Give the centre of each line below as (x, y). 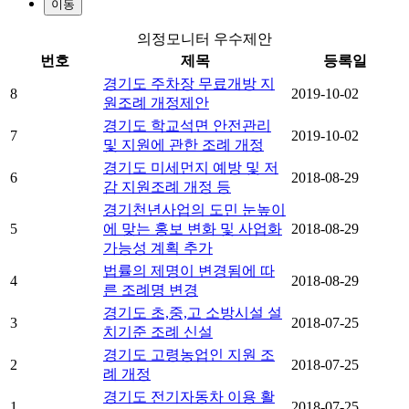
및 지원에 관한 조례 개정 (184, 145)
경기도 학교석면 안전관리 (187, 126)
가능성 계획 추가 (158, 248)
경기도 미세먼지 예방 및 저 (191, 168)
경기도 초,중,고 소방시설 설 (193, 313)
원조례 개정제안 (156, 103)
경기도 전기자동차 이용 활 (189, 397)
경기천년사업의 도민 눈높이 (194, 210)
